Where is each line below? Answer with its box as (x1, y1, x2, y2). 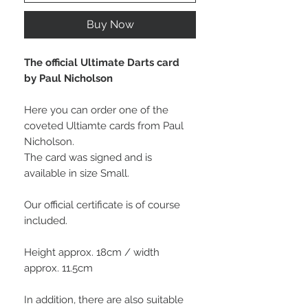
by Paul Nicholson (24, 72, 113, 85)
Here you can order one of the (24, 104, 168, 117)
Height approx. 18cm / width (24, 246, 159, 259)
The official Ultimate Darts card (24, 56, 179, 69)
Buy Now (86, 18, 134, 32)
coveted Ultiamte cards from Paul (24, 120, 184, 133)
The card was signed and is (24, 151, 152, 164)
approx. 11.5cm (24, 262, 93, 275)
